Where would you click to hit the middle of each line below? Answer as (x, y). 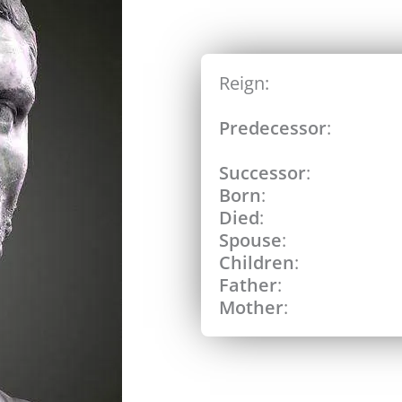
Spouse (250, 240)
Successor (262, 172)
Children (257, 262)
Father (248, 284)
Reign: (244, 83)
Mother (251, 307)
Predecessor (273, 127)
